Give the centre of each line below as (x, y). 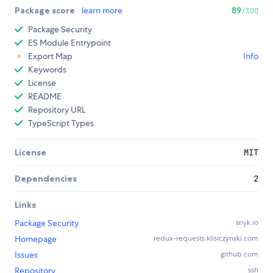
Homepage (36, 239)
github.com (239, 254)
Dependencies (46, 179)
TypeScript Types (61, 123)
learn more (102, 11)
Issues (26, 255)
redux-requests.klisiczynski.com (206, 239)
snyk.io (247, 223)
